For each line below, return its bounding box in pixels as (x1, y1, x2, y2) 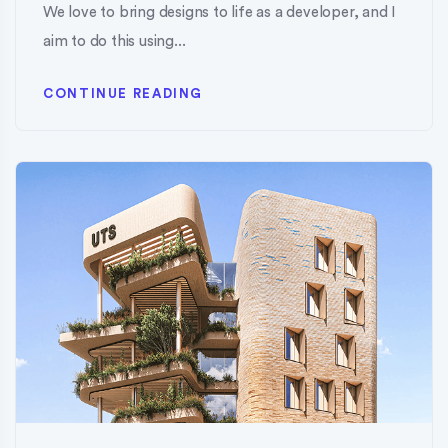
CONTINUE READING (43, 87, 204, 101)
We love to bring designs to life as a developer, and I (43, 5, 396, 21)
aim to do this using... (43, 34, 186, 50)
